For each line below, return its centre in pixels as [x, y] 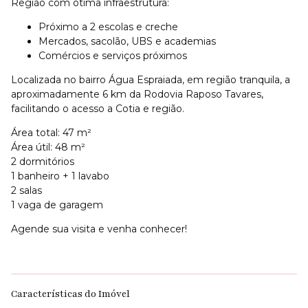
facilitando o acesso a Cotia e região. [98, 108]
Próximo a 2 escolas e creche [108, 26]
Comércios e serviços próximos [113, 55]
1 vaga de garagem [57, 205]
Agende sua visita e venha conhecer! [99, 229]
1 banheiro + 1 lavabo [60, 176]
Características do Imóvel [70, 294]
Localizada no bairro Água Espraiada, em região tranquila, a [151, 79]
